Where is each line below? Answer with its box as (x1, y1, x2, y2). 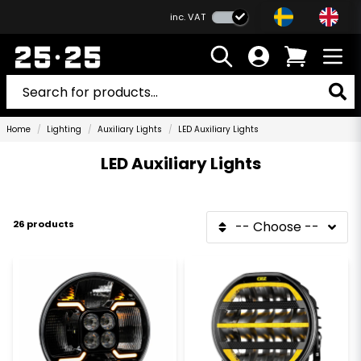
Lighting (47, 123, 81, 135)
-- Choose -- (235, 218, 319, 236)
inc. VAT (170, 10, 205, 23)
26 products (13, 218, 74, 230)
